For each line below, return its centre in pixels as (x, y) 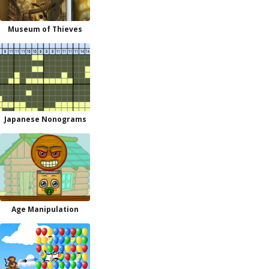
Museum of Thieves (45, 29)
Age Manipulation (45, 209)
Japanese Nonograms (45, 119)
